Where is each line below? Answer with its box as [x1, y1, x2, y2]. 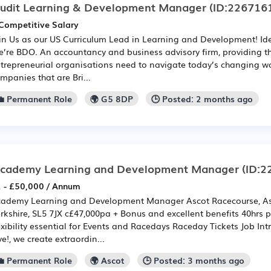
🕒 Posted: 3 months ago [143, 254, 245, 267]
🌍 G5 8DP [90, 93, 134, 105]
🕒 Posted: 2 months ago [151, 93, 253, 105]
